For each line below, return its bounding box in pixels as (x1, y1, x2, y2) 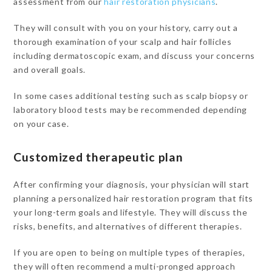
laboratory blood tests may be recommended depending (13, 104, 248, 115)
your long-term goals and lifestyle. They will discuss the (13, 207, 248, 217)
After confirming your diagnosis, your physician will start (13, 179, 250, 189)
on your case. (13, 118, 69, 129)
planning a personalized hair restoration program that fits (13, 193, 254, 203)
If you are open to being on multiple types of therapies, (13, 247, 245, 257)
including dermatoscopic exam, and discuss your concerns (13, 50, 255, 61)
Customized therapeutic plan (13, 150, 183, 164)
